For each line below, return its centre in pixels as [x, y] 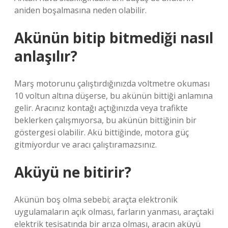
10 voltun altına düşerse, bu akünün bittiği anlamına [113, 96]
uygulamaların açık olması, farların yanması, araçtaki [114, 212]
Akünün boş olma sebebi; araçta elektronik [96, 199]
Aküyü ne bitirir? [73, 172]
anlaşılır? [46, 56]
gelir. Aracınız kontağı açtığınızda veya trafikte [101, 108]
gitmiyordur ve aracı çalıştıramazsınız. [85, 145]
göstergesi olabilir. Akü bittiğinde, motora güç [102, 132]
